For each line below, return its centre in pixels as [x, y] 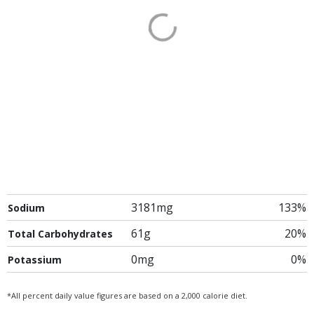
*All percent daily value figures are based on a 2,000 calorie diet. [127, 295]
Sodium [26, 208]
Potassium [35, 260]
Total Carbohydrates [60, 234]
